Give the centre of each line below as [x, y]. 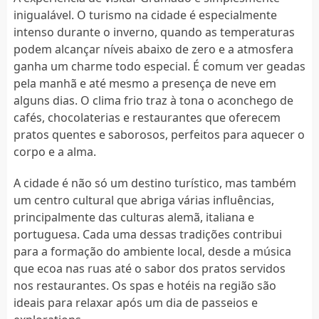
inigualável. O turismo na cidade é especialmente [145, 15]
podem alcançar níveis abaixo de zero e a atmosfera [153, 49]
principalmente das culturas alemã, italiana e [134, 217]
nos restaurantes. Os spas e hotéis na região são [145, 285]
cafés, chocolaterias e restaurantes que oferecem [147, 117]
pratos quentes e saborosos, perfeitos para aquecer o [159, 134]
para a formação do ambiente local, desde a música [152, 251]
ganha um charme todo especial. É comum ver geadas [159, 66]
